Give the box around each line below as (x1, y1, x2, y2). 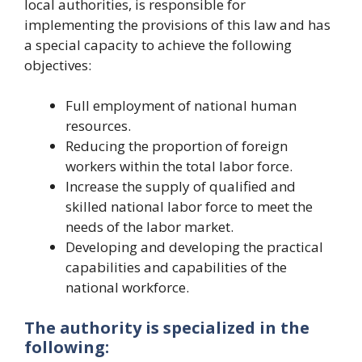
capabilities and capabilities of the (65, 258, 287, 276)
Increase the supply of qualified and (65, 177, 296, 196)
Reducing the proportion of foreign (65, 137, 288, 155)
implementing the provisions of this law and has (24, 15, 330, 34)
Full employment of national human (65, 96, 297, 115)
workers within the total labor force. (65, 157, 293, 175)
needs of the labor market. (65, 217, 234, 236)
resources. (65, 116, 131, 135)
